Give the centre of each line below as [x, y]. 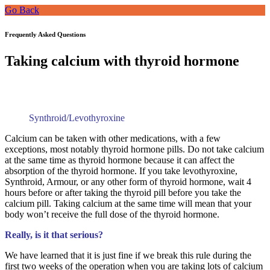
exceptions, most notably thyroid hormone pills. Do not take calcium [134, 149]
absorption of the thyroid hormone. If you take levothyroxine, [121, 171]
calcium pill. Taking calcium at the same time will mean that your [128, 203]
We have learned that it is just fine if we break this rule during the [128, 255]
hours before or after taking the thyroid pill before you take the [123, 192]
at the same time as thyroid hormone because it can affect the [120, 160]
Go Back [22, 10]
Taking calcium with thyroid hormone [122, 61]
